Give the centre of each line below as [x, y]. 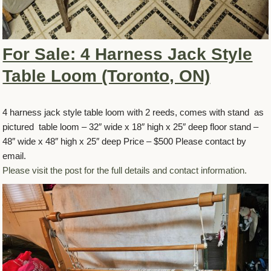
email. [15, 156]
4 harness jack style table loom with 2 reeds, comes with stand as [133, 113]
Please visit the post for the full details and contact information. [125, 171]
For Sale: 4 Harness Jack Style [128, 54]
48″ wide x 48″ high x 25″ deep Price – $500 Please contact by [125, 142]
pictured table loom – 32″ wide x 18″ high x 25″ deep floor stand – [131, 127]
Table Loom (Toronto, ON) [106, 76]
